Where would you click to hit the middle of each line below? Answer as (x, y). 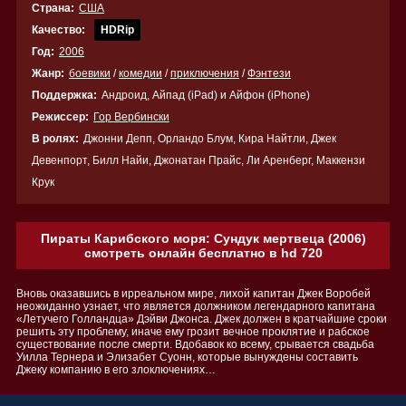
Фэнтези (269, 73)
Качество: (58, 30)
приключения (205, 73)
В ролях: (55, 139)
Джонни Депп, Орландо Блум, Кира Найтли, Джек (210, 139)
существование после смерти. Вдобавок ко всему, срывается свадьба (195, 344)
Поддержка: (64, 95)
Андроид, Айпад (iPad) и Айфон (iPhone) (206, 95)
